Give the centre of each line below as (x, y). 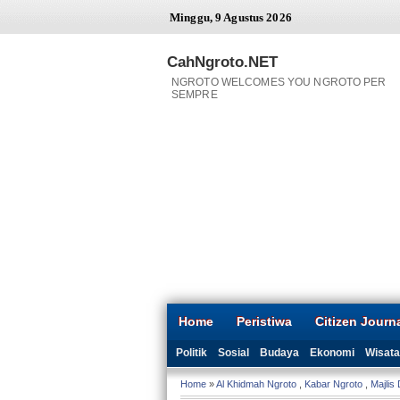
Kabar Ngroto (333, 384)
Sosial (233, 353)
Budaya (279, 353)
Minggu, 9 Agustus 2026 (231, 17)
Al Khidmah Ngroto (256, 384)
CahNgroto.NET (222, 62)
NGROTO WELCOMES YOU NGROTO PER (279, 82)
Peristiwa (264, 321)
